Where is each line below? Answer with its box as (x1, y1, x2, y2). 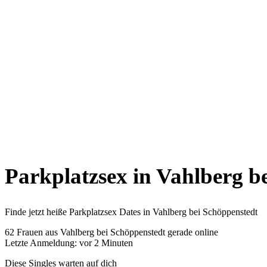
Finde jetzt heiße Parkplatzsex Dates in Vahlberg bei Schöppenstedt (5, 207, 257, 218)
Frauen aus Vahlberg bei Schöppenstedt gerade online (14, 227, 218, 238)
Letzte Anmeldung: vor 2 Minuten (5, 238, 133, 249)
